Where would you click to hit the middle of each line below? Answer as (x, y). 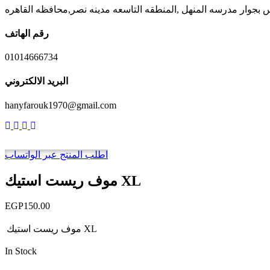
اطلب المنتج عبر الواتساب (56, 154)
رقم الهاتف (27, 33)
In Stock (21, 251)
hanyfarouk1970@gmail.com (61, 105)
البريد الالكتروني (36, 81)
